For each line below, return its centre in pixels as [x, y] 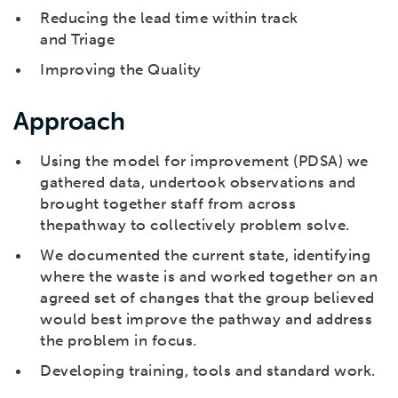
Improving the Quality [121, 70]
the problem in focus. [119, 341]
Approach [69, 121]
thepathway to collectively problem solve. [195, 225]
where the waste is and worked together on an [209, 277]
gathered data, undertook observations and [198, 183]
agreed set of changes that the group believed [207, 298]
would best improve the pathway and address [206, 319]
